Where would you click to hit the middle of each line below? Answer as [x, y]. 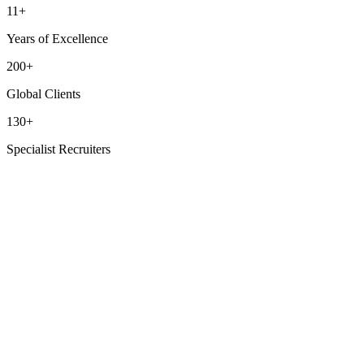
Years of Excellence [57, 38]
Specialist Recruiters [58, 149]
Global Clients [43, 93]
